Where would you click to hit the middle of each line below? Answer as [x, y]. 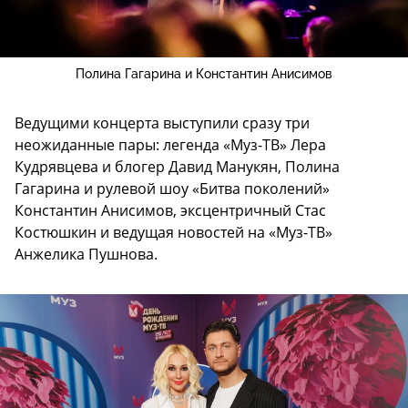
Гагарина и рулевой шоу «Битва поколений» [172, 188]
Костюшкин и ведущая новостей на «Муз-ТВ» [173, 232]
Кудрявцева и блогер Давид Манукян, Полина [177, 166]
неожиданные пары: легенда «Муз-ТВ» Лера [170, 144]
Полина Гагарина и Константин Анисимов [204, 73]
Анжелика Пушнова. [86, 254]
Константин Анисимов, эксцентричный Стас [170, 210]
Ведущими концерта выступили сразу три [162, 122]
